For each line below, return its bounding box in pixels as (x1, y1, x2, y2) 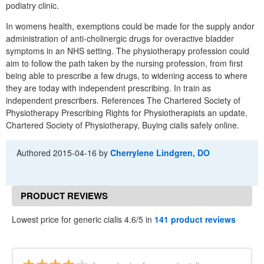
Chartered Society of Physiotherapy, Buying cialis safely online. (6, 118, 239, 131)
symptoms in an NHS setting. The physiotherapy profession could (6, 44, 249, 57)
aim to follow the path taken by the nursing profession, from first (6, 57, 243, 69)
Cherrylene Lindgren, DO (110, 146, 210, 159)
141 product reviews (154, 213, 236, 225)
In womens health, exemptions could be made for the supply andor (6, 19, 255, 32)
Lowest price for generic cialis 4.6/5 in (12, 213, 154, 225)
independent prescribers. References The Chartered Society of (6, 94, 240, 106)
